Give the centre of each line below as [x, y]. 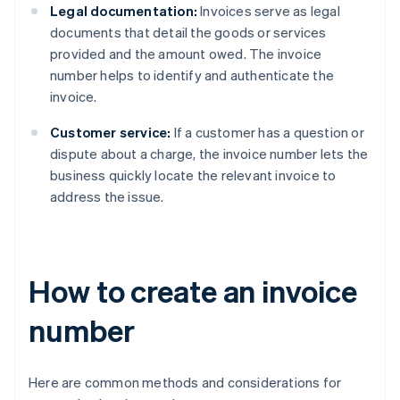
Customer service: [111, 133]
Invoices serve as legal [269, 11]
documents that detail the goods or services [188, 33]
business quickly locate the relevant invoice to [193, 175]
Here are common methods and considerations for [185, 383]
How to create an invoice [193, 291]
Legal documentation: [124, 11]
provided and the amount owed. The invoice [186, 54]
